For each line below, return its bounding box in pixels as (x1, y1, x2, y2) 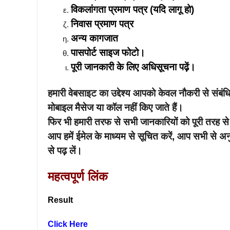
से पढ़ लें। (48, 145, 82, 156)
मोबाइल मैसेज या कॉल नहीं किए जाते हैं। (48, 102, 183, 113)
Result (48, 196, 73, 204)
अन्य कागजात (71, 33, 118, 44)
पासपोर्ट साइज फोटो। (71, 47, 145, 58)
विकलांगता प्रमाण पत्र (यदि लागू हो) (71, 4, 194, 15)
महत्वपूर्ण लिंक (48, 169, 108, 183)
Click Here (48, 219, 88, 228)
